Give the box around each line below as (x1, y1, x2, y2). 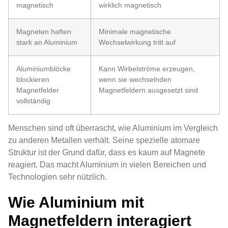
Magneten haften (16, 27, 71, 36)
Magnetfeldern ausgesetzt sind (99, 86, 198, 95)
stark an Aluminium (16, 38, 77, 47)
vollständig (16, 97, 50, 105)
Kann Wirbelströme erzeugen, (99, 65, 195, 73)
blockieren (16, 75, 49, 84)
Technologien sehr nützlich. (8, 173, 107, 182)
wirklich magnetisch (99, 1, 161, 10)
